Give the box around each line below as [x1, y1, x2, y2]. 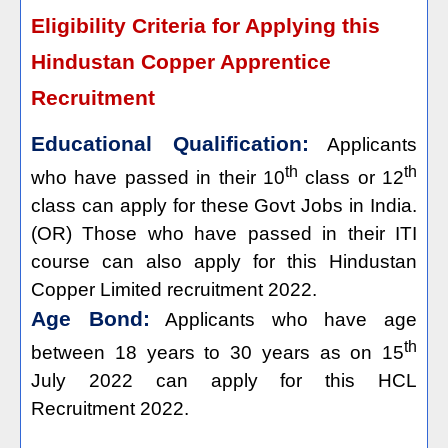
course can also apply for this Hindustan [31, 251, 417, 273]
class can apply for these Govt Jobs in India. [31, 195, 417, 217]
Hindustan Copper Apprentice [31, 50, 331, 74]
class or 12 [297, 167, 404, 189]
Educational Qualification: [31, 132, 309, 156]
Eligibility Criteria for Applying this [31, 14, 380, 38]
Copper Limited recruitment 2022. [31, 279, 317, 301]
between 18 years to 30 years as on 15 [31, 342, 404, 364]
